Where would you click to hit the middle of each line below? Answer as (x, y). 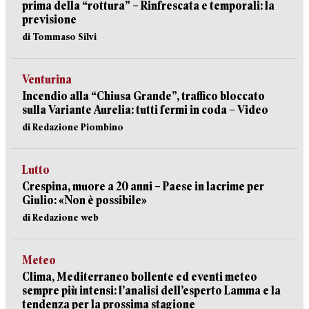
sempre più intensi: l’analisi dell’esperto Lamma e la (151, 291)
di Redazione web (60, 217)
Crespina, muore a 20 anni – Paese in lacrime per (143, 187)
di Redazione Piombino (73, 127)
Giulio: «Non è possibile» (84, 200)
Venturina (47, 80)
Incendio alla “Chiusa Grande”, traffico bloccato (143, 96)
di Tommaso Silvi (59, 37)
